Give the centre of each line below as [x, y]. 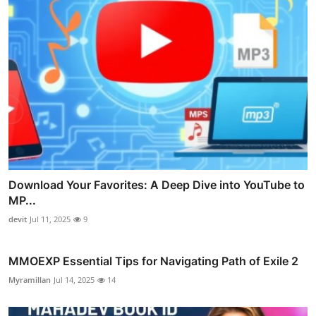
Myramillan [30, 280]
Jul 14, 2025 [74, 280]
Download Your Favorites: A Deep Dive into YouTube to [157, 185]
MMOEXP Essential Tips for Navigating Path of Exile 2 [153, 261]
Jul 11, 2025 [50, 219]
